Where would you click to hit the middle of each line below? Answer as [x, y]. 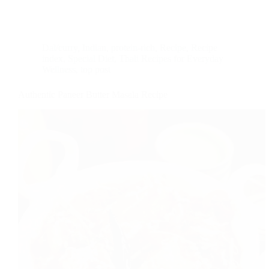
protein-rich [133, 47]
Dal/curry [60, 47]
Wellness [59, 69]
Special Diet [91, 58]
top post [95, 69]
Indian [94, 47]
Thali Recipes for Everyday [171, 58]
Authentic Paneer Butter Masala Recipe [93, 94]
